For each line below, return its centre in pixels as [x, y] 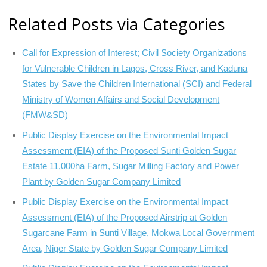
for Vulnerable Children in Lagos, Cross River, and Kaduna [135, 69]
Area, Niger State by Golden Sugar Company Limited [125, 248]
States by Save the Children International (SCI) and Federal [137, 84]
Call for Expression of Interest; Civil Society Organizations [135, 53]
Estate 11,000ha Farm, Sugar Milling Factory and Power [131, 166]
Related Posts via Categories [117, 24]
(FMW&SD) [45, 115]
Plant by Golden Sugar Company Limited [102, 182]
